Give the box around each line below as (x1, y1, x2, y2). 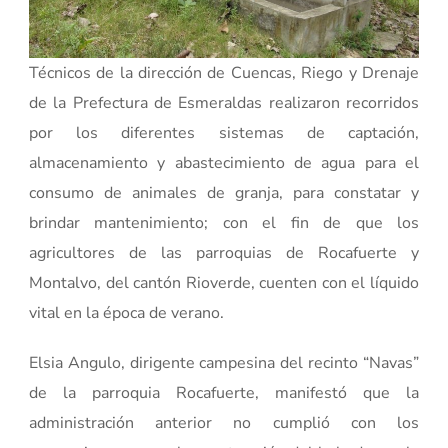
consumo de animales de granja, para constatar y (29, 181, 419, 204)
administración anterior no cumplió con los (29, 411, 419, 434)
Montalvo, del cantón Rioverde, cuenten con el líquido (29, 271, 419, 294)
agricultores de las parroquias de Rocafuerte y (29, 241, 419, 264)
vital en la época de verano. (29, 301, 225, 324)
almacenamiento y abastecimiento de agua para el (29, 151, 419, 174)
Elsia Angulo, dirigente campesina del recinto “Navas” (29, 351, 419, 374)
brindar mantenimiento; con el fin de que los (29, 211, 419, 234)
